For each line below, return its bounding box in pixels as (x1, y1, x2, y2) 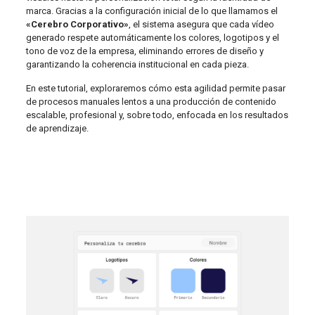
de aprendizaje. (25, 123, 89, 134)
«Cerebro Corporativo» (25, 19, 129, 30)
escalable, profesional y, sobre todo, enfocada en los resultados (25, 110, 288, 121)
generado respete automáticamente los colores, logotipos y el (25, 32, 279, 44)
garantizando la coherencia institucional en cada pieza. (25, 59, 249, 70)
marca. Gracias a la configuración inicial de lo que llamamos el (25, 6, 278, 17)
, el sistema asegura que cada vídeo (128, 19, 274, 30)
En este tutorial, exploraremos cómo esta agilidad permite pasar (25, 83, 285, 94)
